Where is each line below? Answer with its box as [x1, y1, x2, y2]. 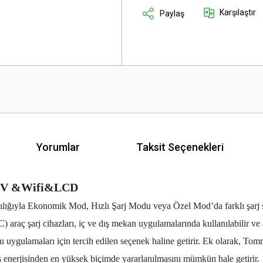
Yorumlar [36, 140, 80, 153]
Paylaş [160, 8, 184, 18]
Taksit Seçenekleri [136, 140, 224, 153]
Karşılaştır [220, 8, 256, 17]
